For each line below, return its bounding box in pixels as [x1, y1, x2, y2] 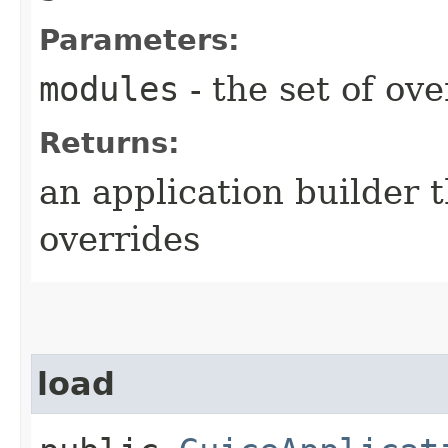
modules [39, 68, 179, 109]
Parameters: [39, 22, 240, 57]
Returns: [39, 125, 180, 160]
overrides [39, 218, 200, 259]
